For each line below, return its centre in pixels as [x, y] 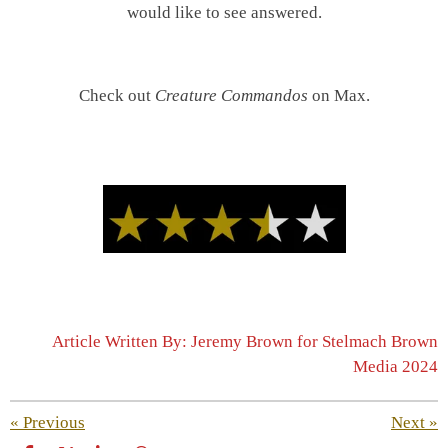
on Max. [338, 95]
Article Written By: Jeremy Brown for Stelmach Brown [245, 342]
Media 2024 [395, 367]
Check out [116, 95]
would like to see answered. [224, 12]
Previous [54, 423]
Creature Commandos [231, 95]
